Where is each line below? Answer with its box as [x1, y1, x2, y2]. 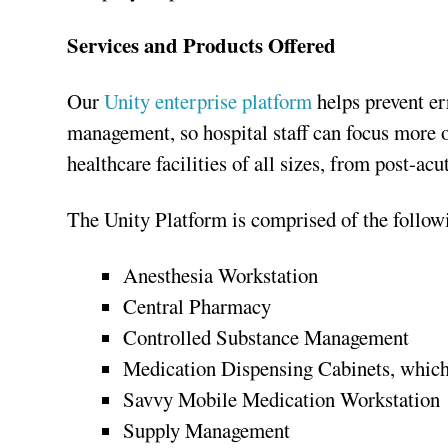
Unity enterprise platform [104, 87, 313, 116]
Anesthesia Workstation [123, 261, 319, 290]
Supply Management [123, 416, 291, 445]
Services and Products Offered [67, 30, 337, 61]
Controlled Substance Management [123, 323, 410, 352]
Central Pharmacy [123, 292, 272, 321]
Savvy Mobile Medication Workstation [123, 385, 441, 414]
